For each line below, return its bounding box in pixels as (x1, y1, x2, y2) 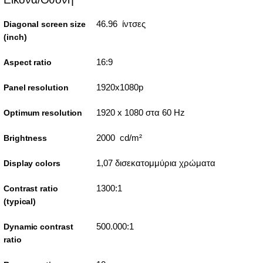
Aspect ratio (4, 57, 52, 67)
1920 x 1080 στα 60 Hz (96, 107, 185, 117)
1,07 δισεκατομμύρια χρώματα (96, 157, 215, 168)
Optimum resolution (4, 107, 83, 117)
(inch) (4, 32, 27, 42)
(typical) (4, 196, 36, 206)
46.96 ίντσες (96, 18, 146, 29)
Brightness (4, 133, 47, 143)
